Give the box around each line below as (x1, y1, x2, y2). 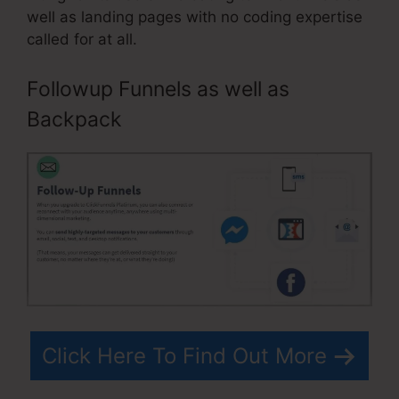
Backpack (27, 106, 122, 132)
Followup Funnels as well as (27, 76, 289, 102)
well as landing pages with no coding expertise (27, 8, 362, 27)
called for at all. (27, 30, 137, 49)
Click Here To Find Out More (42, 343, 327, 370)
